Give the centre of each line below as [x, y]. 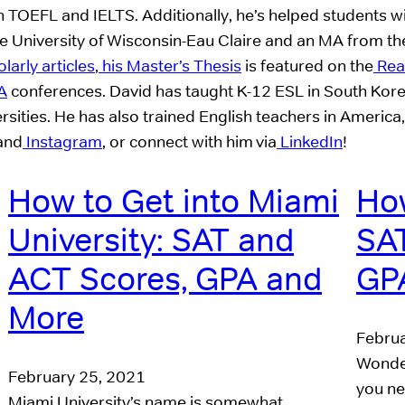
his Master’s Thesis [170, 66]
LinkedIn [310, 142]
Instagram [62, 142]
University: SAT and [151, 240]
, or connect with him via [189, 142]
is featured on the [307, 66]
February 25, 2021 [77, 377]
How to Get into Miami [174, 202]
